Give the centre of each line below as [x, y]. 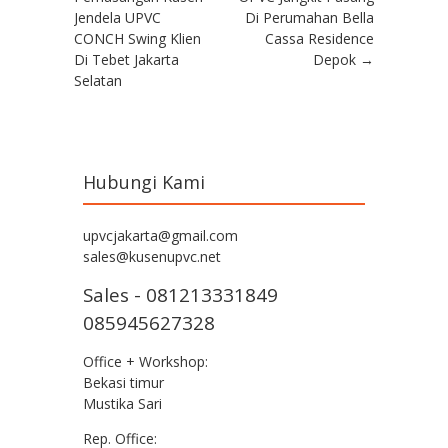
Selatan [98, 81]
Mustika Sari [122, 404]
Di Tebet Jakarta [126, 60]
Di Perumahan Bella [309, 18]
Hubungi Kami [144, 182]
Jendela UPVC [117, 18]
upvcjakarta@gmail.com [160, 236]
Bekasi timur [123, 383]
